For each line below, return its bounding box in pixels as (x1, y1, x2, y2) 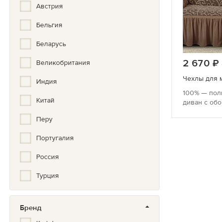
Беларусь (36, 39, 66, 48)
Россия (36, 152, 59, 161)
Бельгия (36, 20, 62, 29)
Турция (36, 171, 59, 180)
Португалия (36, 133, 74, 142)
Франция (36, 209, 65, 218)
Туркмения (36, 190, 71, 199)
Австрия (36, 1, 63, 10)
